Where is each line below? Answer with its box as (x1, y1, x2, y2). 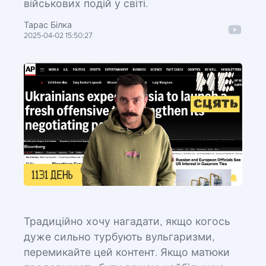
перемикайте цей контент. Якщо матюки (24, 248, 230, 258)
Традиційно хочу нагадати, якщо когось (24, 217, 230, 227)
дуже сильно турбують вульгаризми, (24, 232, 215, 243)
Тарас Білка (24, 21, 72, 30)
